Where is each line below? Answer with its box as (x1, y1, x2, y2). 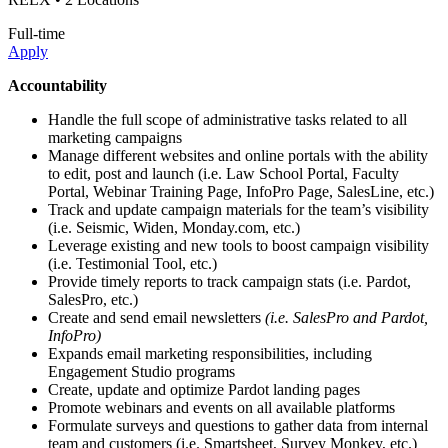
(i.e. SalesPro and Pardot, (265, 308, 428, 326)
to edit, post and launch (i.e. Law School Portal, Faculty (48, 164, 399, 182)
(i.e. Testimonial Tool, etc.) (48, 254, 217, 272)
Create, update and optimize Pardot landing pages (48, 380, 360, 398)
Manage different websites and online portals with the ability (48, 146, 428, 164)
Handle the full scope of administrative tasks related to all (48, 110, 407, 128)
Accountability (8, 76, 107, 94)
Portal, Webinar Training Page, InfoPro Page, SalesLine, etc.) (48, 182, 434, 200)
